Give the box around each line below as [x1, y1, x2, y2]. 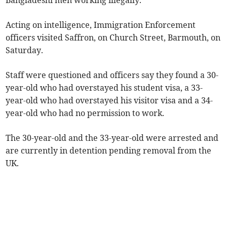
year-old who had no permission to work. [6, 108, 165, 119]
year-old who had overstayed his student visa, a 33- [6, 83, 203, 93]
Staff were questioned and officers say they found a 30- [6, 70, 219, 81]
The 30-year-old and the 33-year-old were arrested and [6, 133, 219, 143]
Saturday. [6, 45, 44, 56]
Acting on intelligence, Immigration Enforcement [6, 20, 196, 30]
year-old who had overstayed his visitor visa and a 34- [6, 95, 213, 106]
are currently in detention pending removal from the [6, 145, 212, 156]
